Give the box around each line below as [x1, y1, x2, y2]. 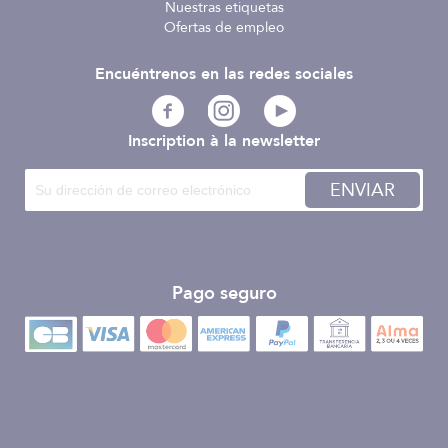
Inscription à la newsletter [128, 130, 320, 153]
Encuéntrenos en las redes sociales [95, 63, 353, 86]
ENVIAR [330, 178, 395, 204]
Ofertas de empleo [164, 18, 284, 38]
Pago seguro [171, 281, 277, 307]
